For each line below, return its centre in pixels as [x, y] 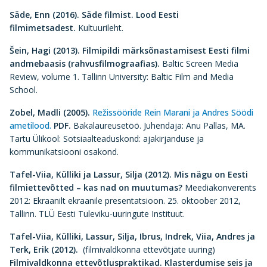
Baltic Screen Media [199, 63]
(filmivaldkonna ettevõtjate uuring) [148, 249]
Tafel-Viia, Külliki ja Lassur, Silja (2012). [91, 174]
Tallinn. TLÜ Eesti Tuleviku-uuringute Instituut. [97, 214]
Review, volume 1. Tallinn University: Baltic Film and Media [122, 77]
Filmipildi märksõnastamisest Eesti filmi [166, 50]
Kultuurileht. [101, 28]
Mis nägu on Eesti [211, 174]
